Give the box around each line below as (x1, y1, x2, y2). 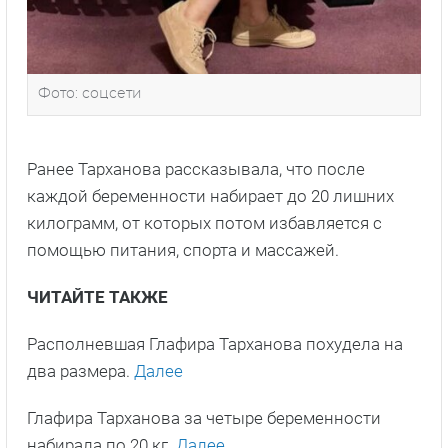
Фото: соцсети (38, 87, 142, 102)
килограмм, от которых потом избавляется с (27, 213, 382, 234)
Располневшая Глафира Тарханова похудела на (27, 334, 403, 355)
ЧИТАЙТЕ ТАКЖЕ (27, 287, 168, 308)
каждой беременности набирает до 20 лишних (27, 186, 394, 207)
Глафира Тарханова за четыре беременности (27, 408, 381, 429)
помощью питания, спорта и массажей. (27, 240, 339, 261)
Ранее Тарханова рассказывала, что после (27, 159, 365, 180)
